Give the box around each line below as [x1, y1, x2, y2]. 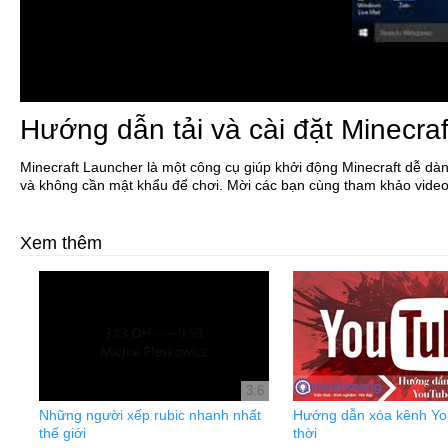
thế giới [39, 425, 86, 441]
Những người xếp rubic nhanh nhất [39, 407, 261, 423]
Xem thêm [20, 233, 102, 253]
